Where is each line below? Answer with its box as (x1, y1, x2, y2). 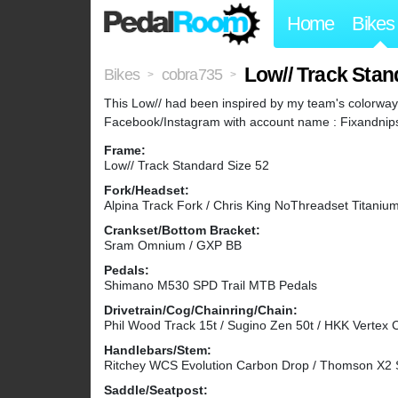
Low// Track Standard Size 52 (104, 158, 269, 173)
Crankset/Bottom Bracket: (104, 223, 260, 238)
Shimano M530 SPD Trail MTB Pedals (104, 278, 317, 293)
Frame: (104, 143, 146, 158)
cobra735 (161, 66, 223, 84)
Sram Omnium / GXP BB (104, 238, 242, 253)
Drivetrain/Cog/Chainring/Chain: (104, 303, 298, 318)
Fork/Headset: (104, 183, 189, 198)
